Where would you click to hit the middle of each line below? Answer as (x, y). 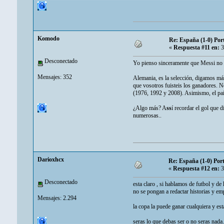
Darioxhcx (51, 160)
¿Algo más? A (150, 108)
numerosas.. (147, 116)
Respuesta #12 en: (196, 169)
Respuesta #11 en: (196, 48)
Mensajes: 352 (55, 77)
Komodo (48, 39)
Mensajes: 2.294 (57, 198)
